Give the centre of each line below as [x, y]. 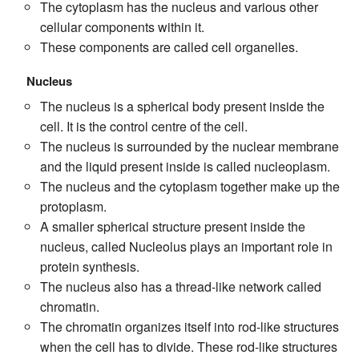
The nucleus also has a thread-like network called [181, 286]
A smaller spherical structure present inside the [173, 226]
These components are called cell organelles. [169, 46]
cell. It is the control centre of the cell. [144, 126]
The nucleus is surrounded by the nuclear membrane [190, 146]
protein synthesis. [90, 266]
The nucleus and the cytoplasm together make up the [190, 186]
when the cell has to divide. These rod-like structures [189, 346]
